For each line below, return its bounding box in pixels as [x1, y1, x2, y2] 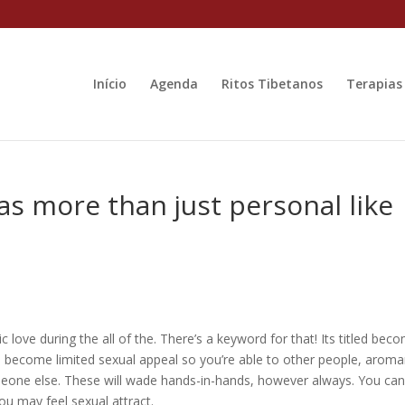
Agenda [150, 75, 198, 92]
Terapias [346, 75, 402, 92]
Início [93, 75, 127, 92]
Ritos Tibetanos [221, 75, 323, 92]
